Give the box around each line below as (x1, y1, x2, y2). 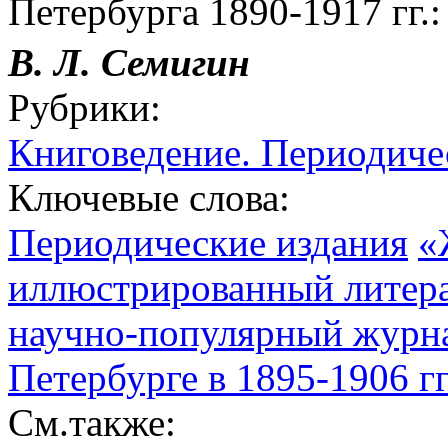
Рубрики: (8, 85, 161, 129)
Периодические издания (8, 220, 408, 264)
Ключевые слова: (8, 175, 290, 219)
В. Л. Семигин (8, 40, 250, 84)
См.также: (8, 400, 176, 444)
